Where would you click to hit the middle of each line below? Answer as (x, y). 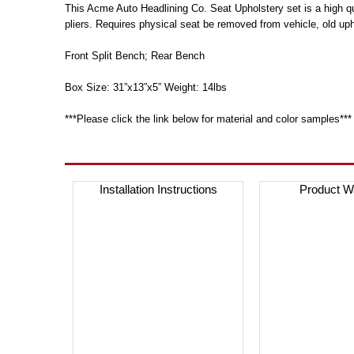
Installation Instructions (158, 189)
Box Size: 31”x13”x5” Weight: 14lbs (146, 87)
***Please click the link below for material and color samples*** (208, 119)
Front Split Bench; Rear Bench (135, 56)
